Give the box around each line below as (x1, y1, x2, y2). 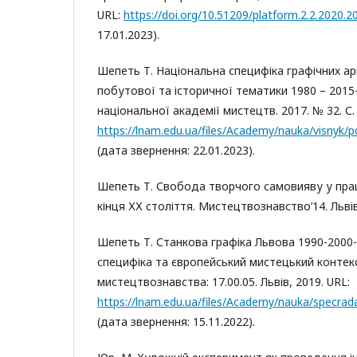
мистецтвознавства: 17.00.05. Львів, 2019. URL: (97, 274, 350, 289)
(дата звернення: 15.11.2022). (97, 314, 255, 329)
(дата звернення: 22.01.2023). (97, 143, 255, 158)
